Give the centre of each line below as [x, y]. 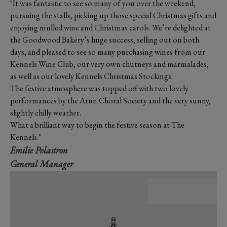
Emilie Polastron [39, 150]
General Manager [42, 164]
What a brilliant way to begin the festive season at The [97, 125]
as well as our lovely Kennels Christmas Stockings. [91, 76]
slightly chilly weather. [46, 113]
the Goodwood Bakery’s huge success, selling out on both [105, 40]
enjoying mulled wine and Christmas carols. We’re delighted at [110, 28]
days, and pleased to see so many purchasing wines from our [108, 52]
